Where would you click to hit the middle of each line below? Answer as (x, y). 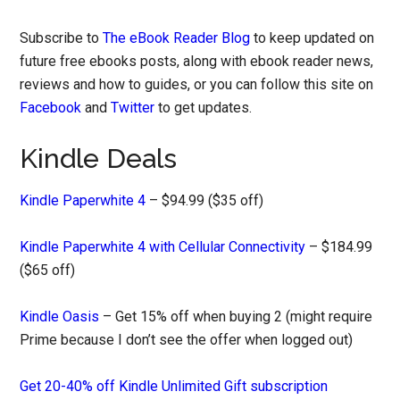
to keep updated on (312, 38)
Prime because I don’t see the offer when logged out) (187, 340)
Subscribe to (62, 38)
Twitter (133, 108)
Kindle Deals (99, 159)
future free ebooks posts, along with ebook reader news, (197, 62)
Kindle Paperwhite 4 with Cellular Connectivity (163, 247)
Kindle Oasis (60, 317)
